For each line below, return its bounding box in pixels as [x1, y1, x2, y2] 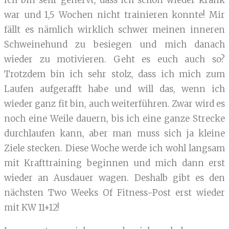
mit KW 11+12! [4, 202, 59, 214]
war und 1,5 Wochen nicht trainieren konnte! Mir [4, 9, 225, 21]
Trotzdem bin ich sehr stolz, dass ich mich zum [4, 68, 225, 80]
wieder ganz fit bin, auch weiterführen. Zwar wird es [4, 98, 225, 110]
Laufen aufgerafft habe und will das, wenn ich [4, 83, 225, 95]
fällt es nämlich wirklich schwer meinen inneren [4, 24, 225, 36]
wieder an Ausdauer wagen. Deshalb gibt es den [4, 172, 225, 184]
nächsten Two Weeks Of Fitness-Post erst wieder [4, 187, 225, 199]
